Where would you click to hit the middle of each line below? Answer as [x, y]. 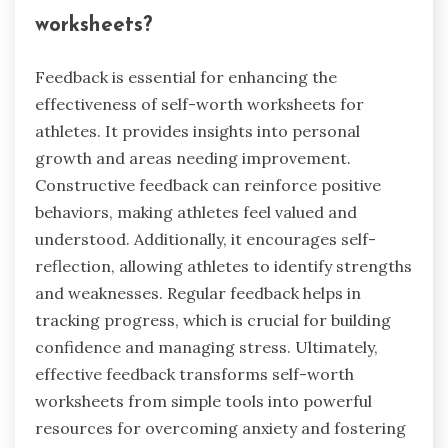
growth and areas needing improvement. [193, 157]
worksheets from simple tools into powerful [203, 400]
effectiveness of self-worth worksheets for [199, 103]
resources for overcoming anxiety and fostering [220, 427]
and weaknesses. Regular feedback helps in [198, 292]
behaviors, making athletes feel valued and [196, 211]
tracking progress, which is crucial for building [213, 319]
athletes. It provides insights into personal [197, 130]
